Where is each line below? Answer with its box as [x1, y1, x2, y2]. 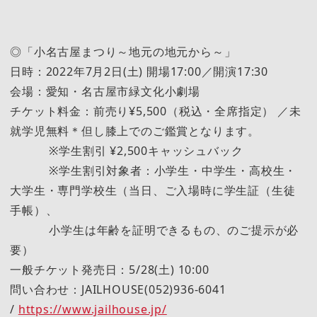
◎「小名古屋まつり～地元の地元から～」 [10, 43, 236, 59]
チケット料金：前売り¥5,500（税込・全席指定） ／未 [10, 103, 301, 119]
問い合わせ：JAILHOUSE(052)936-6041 [10, 281, 226, 297]
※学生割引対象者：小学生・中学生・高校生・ [10, 162, 297, 178]
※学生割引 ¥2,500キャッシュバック [10, 142, 243, 158]
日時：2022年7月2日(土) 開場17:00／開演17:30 [10, 63, 268, 79]
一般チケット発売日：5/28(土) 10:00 [10, 261, 209, 277]
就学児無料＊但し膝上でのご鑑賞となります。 [10, 122, 260, 139]
